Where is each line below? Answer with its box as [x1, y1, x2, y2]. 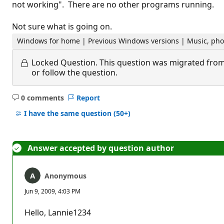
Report [76, 92, 100, 102]
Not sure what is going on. [12, 21, 112, 32]
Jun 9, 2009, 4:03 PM [24, 186, 80, 195]
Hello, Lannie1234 [24, 206, 91, 218]
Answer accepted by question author [27, 142, 174, 153]
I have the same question [23, 108, 113, 118]
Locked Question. [31, 56, 97, 68]
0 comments [20, 92, 64, 102]
